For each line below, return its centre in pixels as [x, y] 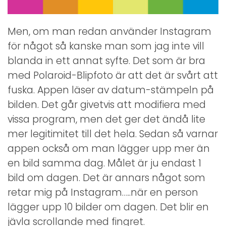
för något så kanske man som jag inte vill [106, 46]
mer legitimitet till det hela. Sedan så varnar [113, 134]
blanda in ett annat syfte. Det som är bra [106, 61]
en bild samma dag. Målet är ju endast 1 [104, 163]
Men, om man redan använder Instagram [109, 31]
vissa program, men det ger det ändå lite [106, 119]
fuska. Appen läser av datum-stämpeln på [111, 90]
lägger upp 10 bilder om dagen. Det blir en [108, 207]
